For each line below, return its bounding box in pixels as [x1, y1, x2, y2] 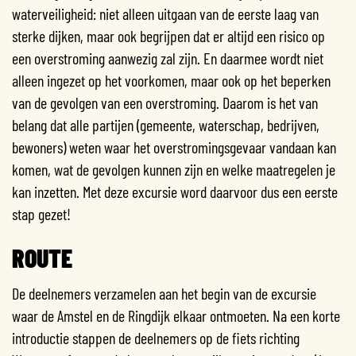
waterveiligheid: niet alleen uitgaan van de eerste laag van [12, 3, 319, 23]
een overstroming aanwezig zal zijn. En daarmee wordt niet [12, 48, 323, 68]
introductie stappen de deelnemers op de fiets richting [12, 327, 300, 347]
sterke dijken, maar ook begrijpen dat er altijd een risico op [12, 25, 325, 45]
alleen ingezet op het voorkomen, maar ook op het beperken [12, 70, 331, 90]
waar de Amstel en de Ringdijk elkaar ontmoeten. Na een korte [12, 305, 340, 325]
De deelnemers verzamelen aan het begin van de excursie [12, 283, 316, 303]
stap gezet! [12, 203, 71, 223]
